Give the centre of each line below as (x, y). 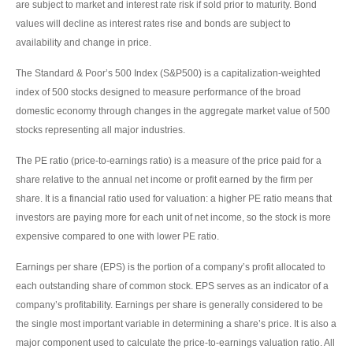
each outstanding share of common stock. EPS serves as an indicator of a (172, 286)
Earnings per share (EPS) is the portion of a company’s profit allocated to (171, 268)
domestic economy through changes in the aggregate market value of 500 (173, 111)
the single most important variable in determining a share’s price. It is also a (176, 324)
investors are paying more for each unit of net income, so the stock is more (173, 218)
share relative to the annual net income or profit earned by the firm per (164, 180)
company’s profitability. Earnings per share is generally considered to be (169, 305)
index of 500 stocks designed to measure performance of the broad (158, 93)
